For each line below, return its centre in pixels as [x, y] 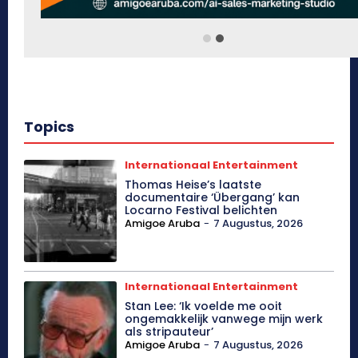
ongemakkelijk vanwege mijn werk [224, 319]
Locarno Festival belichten [201, 211]
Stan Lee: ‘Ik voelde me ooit [204, 306]
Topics [49, 127]
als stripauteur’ [169, 332]
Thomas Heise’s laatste [193, 185]
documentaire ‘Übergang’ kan [213, 198]
